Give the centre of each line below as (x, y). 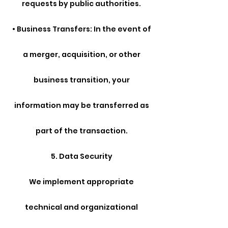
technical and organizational (81, 207)
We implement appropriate (81, 182)
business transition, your (81, 80)
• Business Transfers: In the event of (81, 29)
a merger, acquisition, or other (81, 55)
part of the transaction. (81, 131)
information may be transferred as (81, 106)
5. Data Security (81, 156)
